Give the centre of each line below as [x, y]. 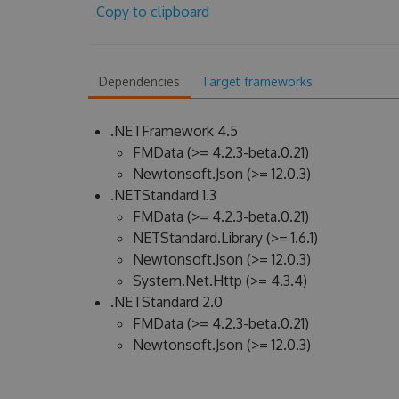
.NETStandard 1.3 [163, 195]
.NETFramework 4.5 [174, 131]
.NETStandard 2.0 [166, 302]
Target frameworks [256, 81]
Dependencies [139, 81]
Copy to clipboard [152, 12]
